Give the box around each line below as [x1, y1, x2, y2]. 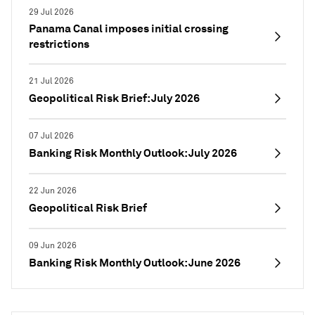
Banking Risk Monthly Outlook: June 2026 [29, 255, 240, 270]
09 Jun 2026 [29, 240, 77, 251]
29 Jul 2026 [29, 7, 74, 18]
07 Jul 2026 [29, 131, 74, 141]
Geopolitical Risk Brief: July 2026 [29, 91, 200, 105]
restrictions [29, 37, 89, 51]
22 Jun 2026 [29, 186, 77, 196]
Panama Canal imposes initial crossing [29, 21, 229, 36]
